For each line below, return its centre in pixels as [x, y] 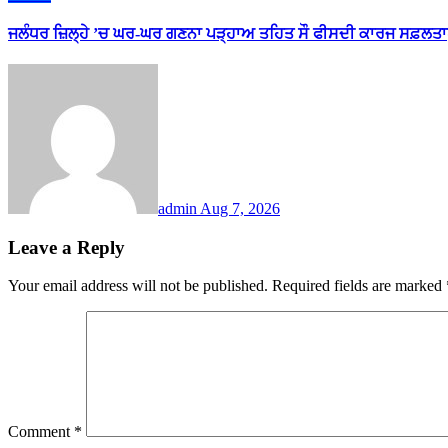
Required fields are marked [359, 286]
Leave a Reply [66, 247]
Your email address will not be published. [138, 286]
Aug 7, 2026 [240, 209]
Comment [41, 432]
